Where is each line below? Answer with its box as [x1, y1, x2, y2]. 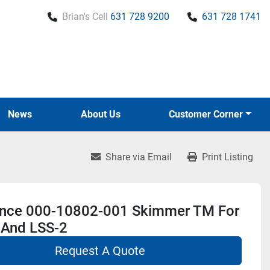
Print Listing [202, 151, 253, 163]
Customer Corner [175, 108, 243, 120]
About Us [87, 108, 121, 120]
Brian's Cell [62, 11, 108, 22]
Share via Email [105, 151, 172, 163]
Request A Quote [55, 243, 146, 258]
